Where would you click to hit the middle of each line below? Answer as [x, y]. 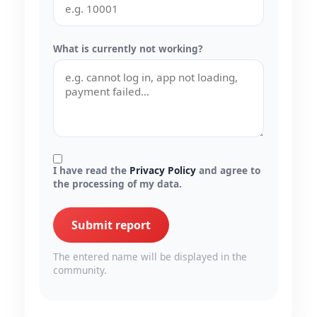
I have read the [91, 171]
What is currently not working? [128, 49]
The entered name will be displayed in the [150, 257]
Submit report [111, 225]
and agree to [228, 171]
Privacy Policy [163, 171]
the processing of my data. [117, 184]
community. [80, 270]
